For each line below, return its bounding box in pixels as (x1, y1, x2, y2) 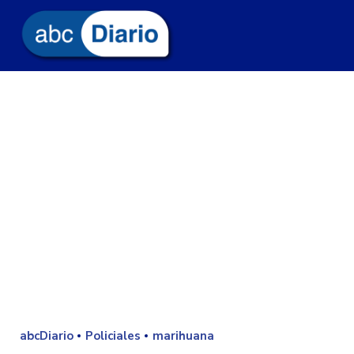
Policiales (85, 328, 141, 344)
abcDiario (20, 328, 73, 344)
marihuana (153, 328, 214, 344)
